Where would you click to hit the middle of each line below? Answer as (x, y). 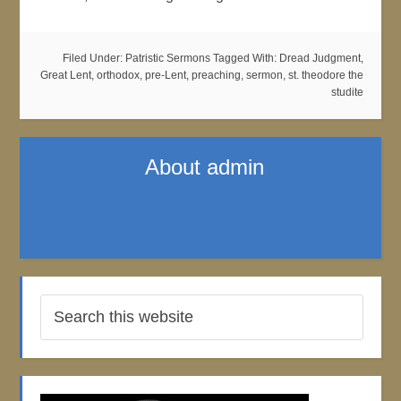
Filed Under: (94, 58)
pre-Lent (165, 75)
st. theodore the (325, 75)
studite (347, 92)
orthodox (118, 75)
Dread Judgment (320, 58)
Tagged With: (246, 58)
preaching (216, 75)
